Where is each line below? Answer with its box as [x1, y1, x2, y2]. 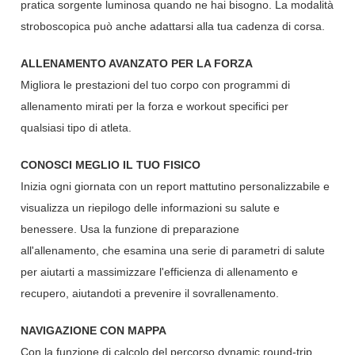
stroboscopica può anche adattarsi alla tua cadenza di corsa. [21, 20, 326, 33]
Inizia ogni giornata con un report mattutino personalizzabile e [21, 180, 330, 193]
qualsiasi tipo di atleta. [21, 121, 132, 135]
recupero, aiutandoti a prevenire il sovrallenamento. [21, 287, 280, 300]
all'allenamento [21, 244, 97, 258]
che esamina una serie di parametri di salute [99, 244, 326, 258]
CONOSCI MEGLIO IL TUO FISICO [21, 158, 201, 172]
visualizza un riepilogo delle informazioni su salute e [21, 201, 281, 215]
